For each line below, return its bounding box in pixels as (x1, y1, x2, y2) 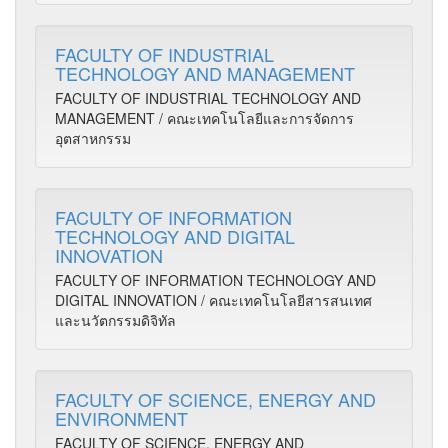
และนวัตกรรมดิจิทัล (55, 310, 176, 330)
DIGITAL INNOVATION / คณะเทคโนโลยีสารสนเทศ (55, 290, 372, 310)
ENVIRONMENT (55, 405, 188, 431)
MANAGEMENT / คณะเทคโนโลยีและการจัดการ (55, 108, 354, 128)
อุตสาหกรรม (55, 128, 131, 148)
